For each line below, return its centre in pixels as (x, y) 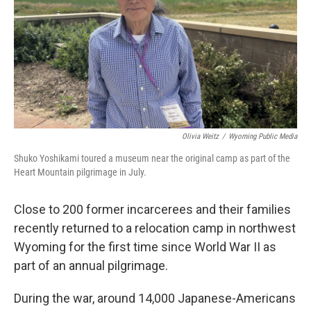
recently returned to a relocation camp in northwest (155, 228)
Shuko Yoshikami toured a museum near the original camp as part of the (152, 158)
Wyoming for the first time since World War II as (145, 246)
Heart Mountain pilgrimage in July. (80, 172)
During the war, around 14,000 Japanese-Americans (155, 298)
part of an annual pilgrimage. (91, 265)
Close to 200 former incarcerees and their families (152, 209)
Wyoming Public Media (263, 136)
